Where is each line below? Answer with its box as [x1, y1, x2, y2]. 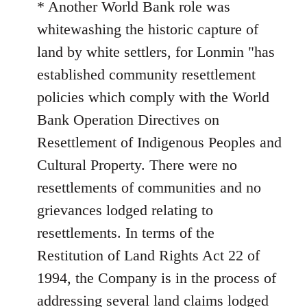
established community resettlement [37, 65, 256, 83]
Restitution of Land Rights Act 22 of [37, 246, 260, 264]
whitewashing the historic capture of [37, 20, 258, 38]
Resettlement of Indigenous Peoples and [37, 133, 282, 151]
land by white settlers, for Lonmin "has [37, 42, 275, 60]
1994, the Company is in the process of [37, 269, 276, 286]
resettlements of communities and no [37, 178, 261, 196]
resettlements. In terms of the [37, 223, 214, 241]
